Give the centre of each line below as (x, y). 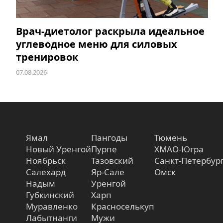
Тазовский (112, 160)
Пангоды (109, 137)
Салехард (46, 172)
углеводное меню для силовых (97, 44)
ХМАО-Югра (179, 149)
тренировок (47, 57)
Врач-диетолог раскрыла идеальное (110, 31)
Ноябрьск (46, 160)
